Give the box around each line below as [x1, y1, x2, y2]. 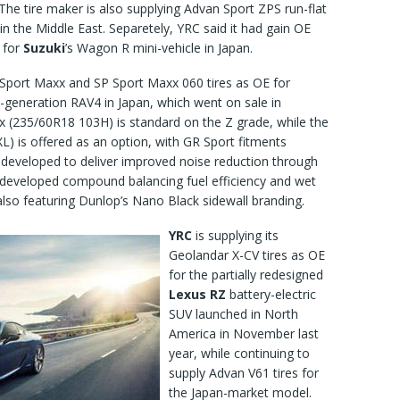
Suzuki [23, 39, 65, 57]
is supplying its [192, 227, 279, 245]
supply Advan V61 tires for [169, 364, 319, 382]
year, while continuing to [169, 345, 310, 362]
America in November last [169, 325, 319, 343]
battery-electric [226, 286, 316, 304]
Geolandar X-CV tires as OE [169, 246, 325, 264]
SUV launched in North [169, 305, 298, 323]
